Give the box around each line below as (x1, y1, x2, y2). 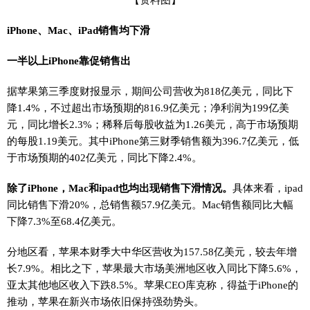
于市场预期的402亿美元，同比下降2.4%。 (7, 151, 202, 163)
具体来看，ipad (232, 181, 303, 194)
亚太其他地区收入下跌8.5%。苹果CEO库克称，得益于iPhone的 (7, 278, 298, 291)
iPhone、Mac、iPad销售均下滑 (7, 24, 150, 36)
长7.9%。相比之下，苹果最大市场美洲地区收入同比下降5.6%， (7, 262, 302, 274)
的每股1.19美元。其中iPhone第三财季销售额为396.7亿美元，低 (7, 134, 299, 147)
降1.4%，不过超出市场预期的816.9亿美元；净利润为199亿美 (7, 101, 289, 113)
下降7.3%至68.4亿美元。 (7, 215, 122, 227)
